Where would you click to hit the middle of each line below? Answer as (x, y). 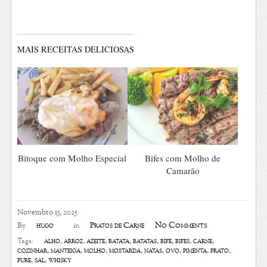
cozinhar (32, 251)
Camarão (183, 170)
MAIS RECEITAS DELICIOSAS (75, 49)
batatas (145, 242)
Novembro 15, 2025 (47, 213)
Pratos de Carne (117, 226)
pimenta (195, 251)
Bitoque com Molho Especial (72, 158)
